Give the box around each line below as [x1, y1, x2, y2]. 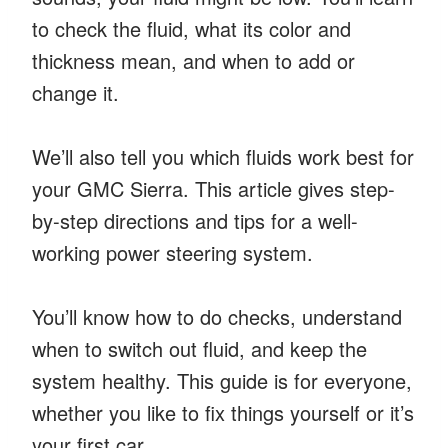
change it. [32, 77, 119, 107]
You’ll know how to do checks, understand [32, 301, 402, 331]
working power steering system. [32, 237, 313, 267]
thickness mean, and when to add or [32, 45, 355, 75]
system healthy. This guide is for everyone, [32, 365, 412, 395]
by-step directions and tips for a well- [32, 205, 358, 235]
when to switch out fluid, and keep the [32, 333, 367, 363]
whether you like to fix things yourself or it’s [32, 397, 414, 427]
